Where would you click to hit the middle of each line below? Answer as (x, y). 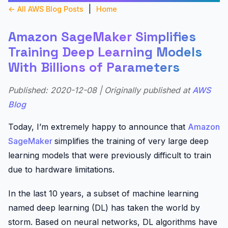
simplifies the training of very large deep (132, 141)
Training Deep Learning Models (105, 52)
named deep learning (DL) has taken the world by (104, 207)
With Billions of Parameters (94, 67)
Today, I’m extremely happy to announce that (98, 126)
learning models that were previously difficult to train (110, 155)
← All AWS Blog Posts (46, 9)
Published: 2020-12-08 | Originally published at (100, 90)
